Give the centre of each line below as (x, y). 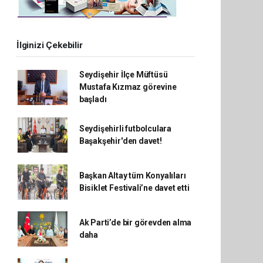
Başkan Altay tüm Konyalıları (132, 176)
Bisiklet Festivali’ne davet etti (134, 188)
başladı (93, 99)
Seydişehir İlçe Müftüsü (123, 75)
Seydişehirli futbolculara (125, 129)
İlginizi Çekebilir (50, 45)
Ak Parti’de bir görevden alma (135, 222)
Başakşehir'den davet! (120, 141)
